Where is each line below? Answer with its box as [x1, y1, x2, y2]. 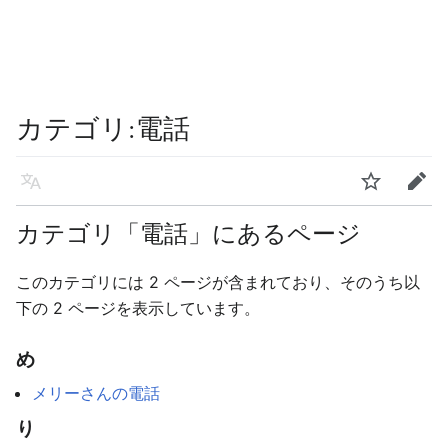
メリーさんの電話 [32, 383, 160, 404]
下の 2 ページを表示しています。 [16, 298, 260, 318]
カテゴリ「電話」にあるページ [16, 217, 361, 249]
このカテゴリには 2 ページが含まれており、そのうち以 [16, 272, 420, 292]
